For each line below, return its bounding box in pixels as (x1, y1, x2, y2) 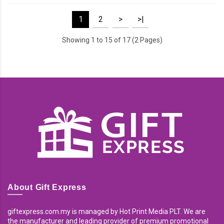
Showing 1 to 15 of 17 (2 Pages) (61, 36, 162, 44)
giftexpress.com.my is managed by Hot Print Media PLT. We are (7, 207, 205, 216)
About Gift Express (7, 183, 86, 192)
